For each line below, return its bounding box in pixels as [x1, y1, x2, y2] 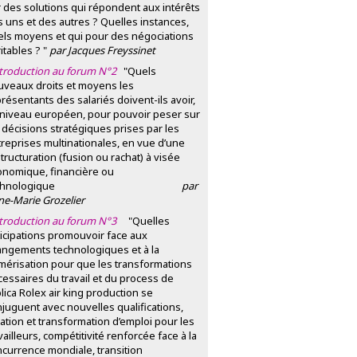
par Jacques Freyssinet [49, 43, 155, 57]
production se [84, 285, 153, 300]
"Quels [119, 64, 156, 78]
